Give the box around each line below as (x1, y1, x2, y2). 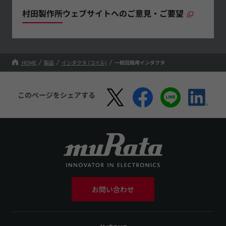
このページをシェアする (17, 89, 95, 100)
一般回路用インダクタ (115, 58, 165, 66)
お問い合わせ (92, 184, 134, 195)
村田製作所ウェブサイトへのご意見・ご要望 (22, 7, 184, 19)
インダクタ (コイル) (62, 58, 107, 66)
